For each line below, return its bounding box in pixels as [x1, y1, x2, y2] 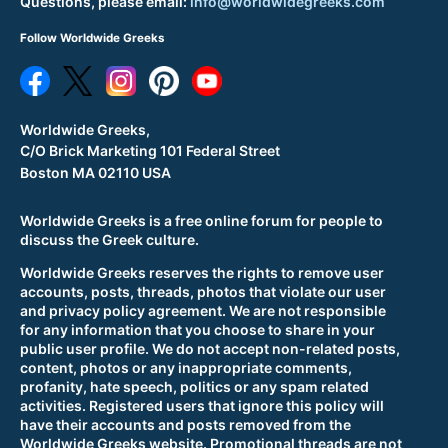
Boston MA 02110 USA [20, 164, 171, 182]
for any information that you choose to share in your [20, 321, 375, 338]
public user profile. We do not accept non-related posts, [20, 340, 400, 357]
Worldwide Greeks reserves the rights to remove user [20, 264, 384, 281]
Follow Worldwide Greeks [20, 31, 165, 46]
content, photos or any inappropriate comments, [20, 359, 352, 376]
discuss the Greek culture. [20, 231, 199, 248]
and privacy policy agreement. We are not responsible [20, 302, 386, 319]
